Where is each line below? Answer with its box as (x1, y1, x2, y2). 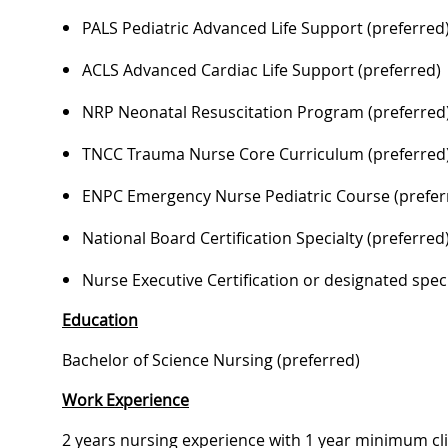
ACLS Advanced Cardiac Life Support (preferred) (82, 59, 441, 82)
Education (62, 309, 138, 332)
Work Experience (62, 389, 189, 412)
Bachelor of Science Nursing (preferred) (62, 349, 360, 372)
